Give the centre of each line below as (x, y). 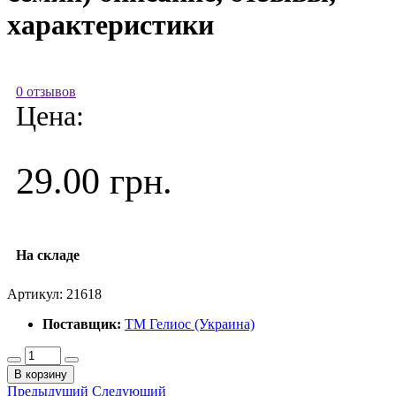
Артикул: (37, 293)
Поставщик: (82, 324)
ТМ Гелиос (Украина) (190, 324)
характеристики (110, 25)
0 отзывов (46, 91)
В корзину (41, 374)
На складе (48, 255)
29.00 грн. (94, 181)
